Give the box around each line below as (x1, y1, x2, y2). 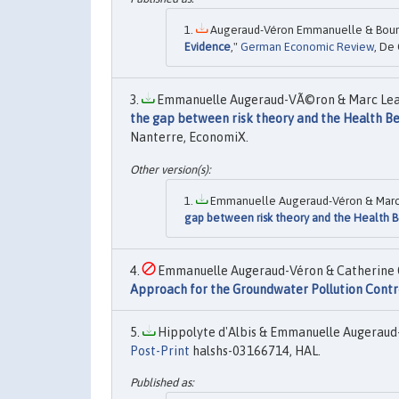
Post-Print (130, 343, 190, 358)
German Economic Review (240, 40, 374, 54)
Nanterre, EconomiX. (130, 130, 248, 145)
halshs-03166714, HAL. (190, 343, 321, 358)
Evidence (184, 40, 231, 54)
